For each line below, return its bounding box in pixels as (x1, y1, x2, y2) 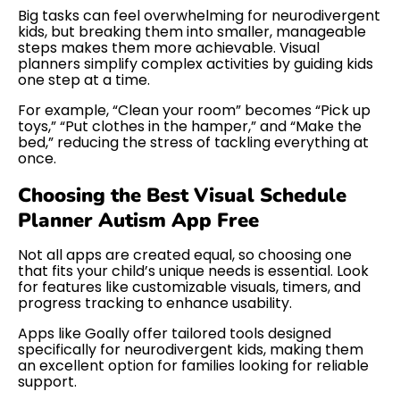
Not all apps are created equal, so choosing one (18, 245, 352, 266)
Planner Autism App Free (18, 207, 259, 235)
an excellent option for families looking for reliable (18, 355, 369, 377)
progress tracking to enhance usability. (18, 293, 292, 314)
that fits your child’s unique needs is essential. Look (18, 261, 369, 282)
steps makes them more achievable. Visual (18, 37, 320, 58)
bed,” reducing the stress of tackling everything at (18, 131, 369, 153)
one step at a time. (18, 69, 150, 90)
